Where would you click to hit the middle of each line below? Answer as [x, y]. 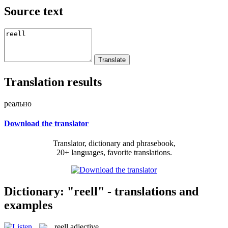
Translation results [53, 82]
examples [28, 205]
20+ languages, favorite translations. [114, 153]
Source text [34, 11]
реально [18, 103]
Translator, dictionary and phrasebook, [114, 144]
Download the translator [46, 123]
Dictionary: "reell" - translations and [101, 191]
